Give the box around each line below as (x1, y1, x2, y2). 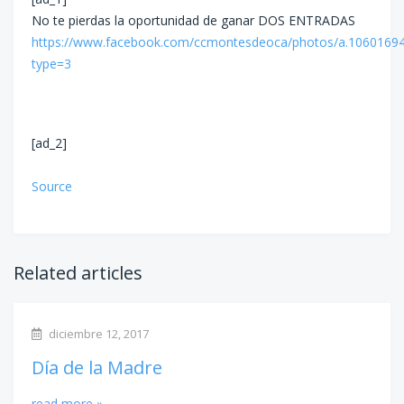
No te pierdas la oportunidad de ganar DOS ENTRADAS (32, 11, 355, 29)
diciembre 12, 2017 (46, 325, 149, 342)
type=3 (32, 54, 71, 72)
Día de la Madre (32, 354, 162, 380)
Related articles (14, 260, 142, 285)
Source (32, 177, 72, 195)
